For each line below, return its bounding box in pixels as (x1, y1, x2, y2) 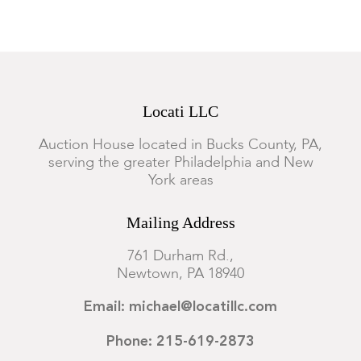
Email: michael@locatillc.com (84, 300, 277, 314)
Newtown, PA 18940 (117, 267, 244, 281)
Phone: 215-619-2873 (106, 334, 255, 349)
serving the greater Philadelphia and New (48, 156, 313, 170)
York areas (147, 173, 214, 188)
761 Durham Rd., (127, 249, 234, 263)
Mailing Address (126, 214, 235, 231)
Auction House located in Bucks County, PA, (39, 138, 322, 152)
